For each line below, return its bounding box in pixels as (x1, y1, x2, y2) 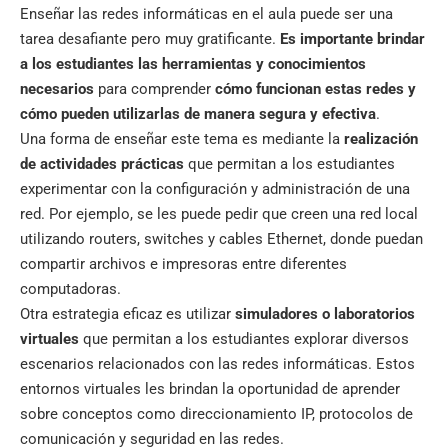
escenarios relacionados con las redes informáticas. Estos (20, 355, 415, 374)
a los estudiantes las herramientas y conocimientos (20, 55, 366, 74)
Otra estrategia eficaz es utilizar (20, 305, 235, 324)
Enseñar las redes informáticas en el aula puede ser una (20, 5, 393, 24)
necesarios (20, 80, 94, 99)
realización (340, 130, 418, 149)
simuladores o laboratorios (235, 305, 415, 324)
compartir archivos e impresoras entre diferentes (20, 255, 347, 274)
